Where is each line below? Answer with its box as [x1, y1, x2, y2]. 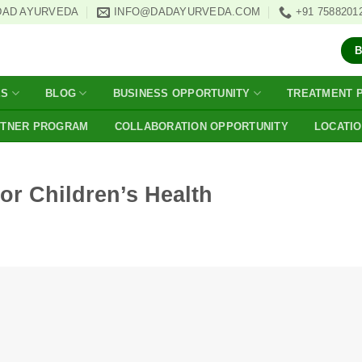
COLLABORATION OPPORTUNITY [114, 120, 288, 133]
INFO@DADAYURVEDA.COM [114, 6, 261, 18]
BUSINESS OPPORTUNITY [112, 86, 250, 99]
